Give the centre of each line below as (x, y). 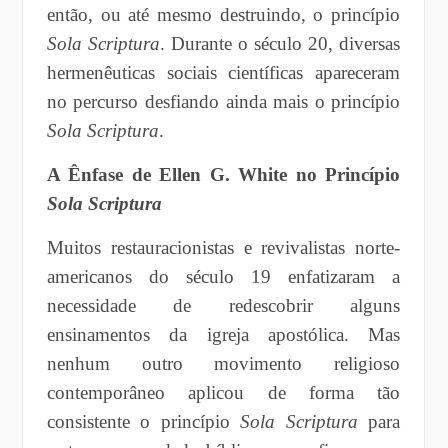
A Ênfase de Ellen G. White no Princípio (223, 174)
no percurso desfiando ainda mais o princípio (223, 101)
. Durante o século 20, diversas (280, 43)
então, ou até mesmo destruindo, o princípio (223, 14)
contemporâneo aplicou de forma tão (223, 392)
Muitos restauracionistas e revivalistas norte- (223, 247)
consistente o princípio (143, 421)
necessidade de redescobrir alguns (223, 305)
